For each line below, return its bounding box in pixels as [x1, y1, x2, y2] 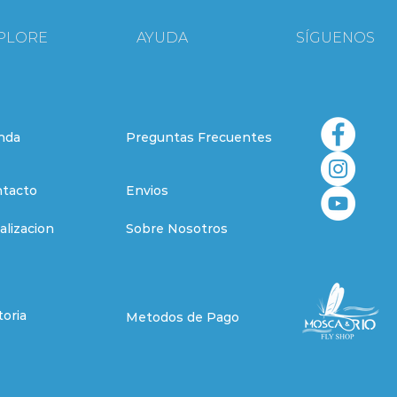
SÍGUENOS [296, 29, 375, 47]
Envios [126, 183, 168, 199]
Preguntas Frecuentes [126, 129, 272, 146]
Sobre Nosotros [126, 221, 228, 237]
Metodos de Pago [126, 309, 239, 326]
